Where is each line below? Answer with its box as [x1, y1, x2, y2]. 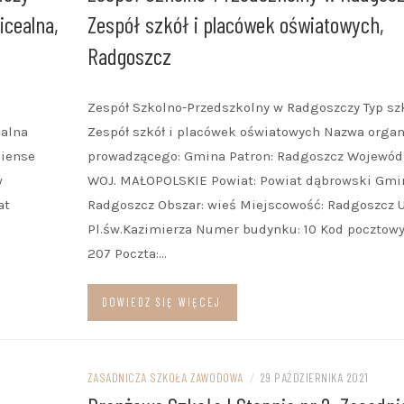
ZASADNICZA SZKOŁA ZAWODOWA [87, 370, 243, 385]
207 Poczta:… [87, 245, 167, 262]
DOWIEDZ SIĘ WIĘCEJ [101, 295, 221, 309]
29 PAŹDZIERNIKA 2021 [259, 370, 369, 385]
